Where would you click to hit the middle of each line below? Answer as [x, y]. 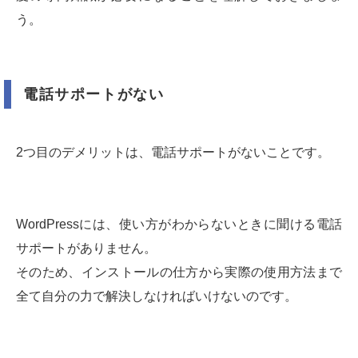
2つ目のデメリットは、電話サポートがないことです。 [173, 153]
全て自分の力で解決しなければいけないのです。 [157, 296]
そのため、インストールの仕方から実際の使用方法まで [179, 272]
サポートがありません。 [86, 249]
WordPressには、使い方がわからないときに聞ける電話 [179, 225]
